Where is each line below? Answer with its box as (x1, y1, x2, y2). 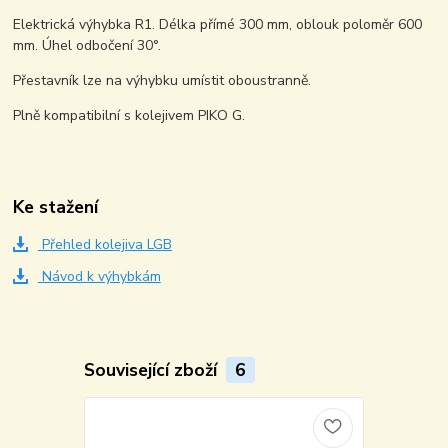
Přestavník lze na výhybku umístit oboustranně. (13, 71, 312, 91)
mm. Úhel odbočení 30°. (13, 36, 162, 56)
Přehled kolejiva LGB (37, 235, 172, 255)
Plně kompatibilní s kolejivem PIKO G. (13, 106, 246, 126)
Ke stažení (13, 195, 99, 220)
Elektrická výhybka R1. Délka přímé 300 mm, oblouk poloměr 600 (13, 15, 423, 35)
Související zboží (83, 357, 222, 382)
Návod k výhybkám (37, 266, 161, 286)
